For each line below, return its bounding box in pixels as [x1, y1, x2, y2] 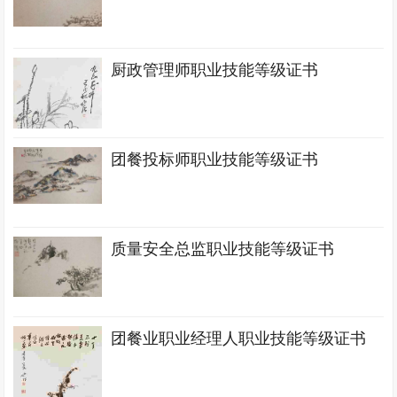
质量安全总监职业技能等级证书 [111, 240, 335, 258]
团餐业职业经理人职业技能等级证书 [111, 330, 367, 347]
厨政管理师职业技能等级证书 [111, 61, 319, 79]
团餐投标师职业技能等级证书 [111, 151, 319, 168]
